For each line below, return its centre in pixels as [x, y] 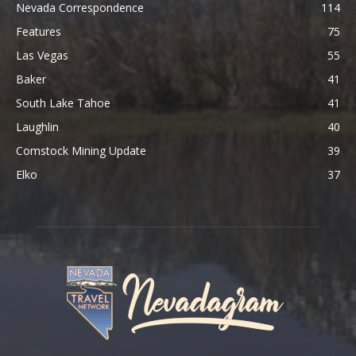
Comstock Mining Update [81, 151]
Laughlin [37, 127]
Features [39, 32]
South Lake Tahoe [63, 103]
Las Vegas [42, 56]
